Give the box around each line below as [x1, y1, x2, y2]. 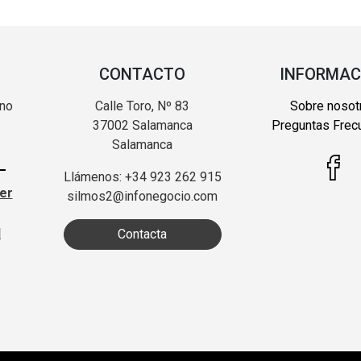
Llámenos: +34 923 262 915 [63, 168, 222, 185]
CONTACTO [99, 64, 185, 84]
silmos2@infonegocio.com [67, 188, 218, 204]
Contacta [118, 226, 167, 242]
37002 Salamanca [92, 117, 193, 133]
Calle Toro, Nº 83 [95, 98, 189, 114]
